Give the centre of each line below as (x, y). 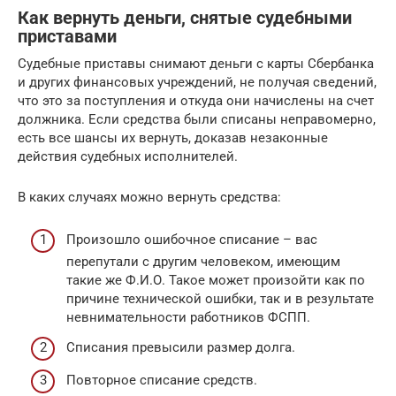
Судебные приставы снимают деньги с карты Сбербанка (196, 63)
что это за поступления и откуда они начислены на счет (196, 100)
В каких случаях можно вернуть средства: (149, 197)
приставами (67, 37)
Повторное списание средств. (162, 381)
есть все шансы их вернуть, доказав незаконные (173, 137)
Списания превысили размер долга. (181, 347)
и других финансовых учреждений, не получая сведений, (197, 82)
